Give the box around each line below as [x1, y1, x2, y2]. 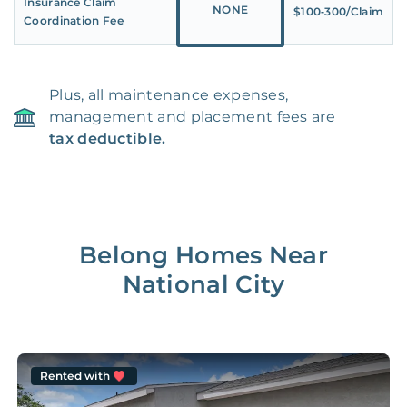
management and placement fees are [49, 108, 335, 126]
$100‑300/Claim [293, 5, 384, 19]
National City [122, 270, 285, 300]
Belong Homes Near [78, 241, 329, 271]
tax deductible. [49, 130, 166, 148]
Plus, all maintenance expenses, [49, 86, 289, 104]
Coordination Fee [24, 14, 124, 28]
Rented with [40, 369, 111, 383]
